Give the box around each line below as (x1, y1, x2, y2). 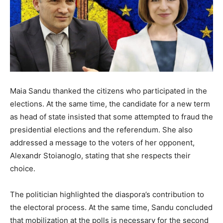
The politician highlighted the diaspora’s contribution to (10, 190, 204, 200)
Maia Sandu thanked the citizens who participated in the (10, 86, 207, 96)
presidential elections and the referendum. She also (10, 125, 193, 135)
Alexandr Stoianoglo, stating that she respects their (10, 151, 191, 161)
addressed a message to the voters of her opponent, (10, 138, 195, 148)
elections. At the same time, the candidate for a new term (10, 99, 210, 109)
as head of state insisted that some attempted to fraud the (10, 112, 213, 122)
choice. (10, 164, 35, 174)
